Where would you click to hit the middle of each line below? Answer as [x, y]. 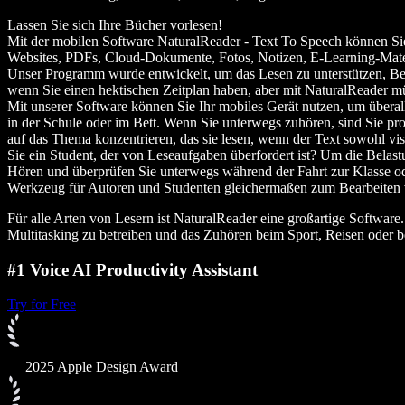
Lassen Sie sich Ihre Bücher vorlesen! [115, 24]
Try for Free [42, 305]
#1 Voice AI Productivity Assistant [132, 269]
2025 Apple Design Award [102, 367]
